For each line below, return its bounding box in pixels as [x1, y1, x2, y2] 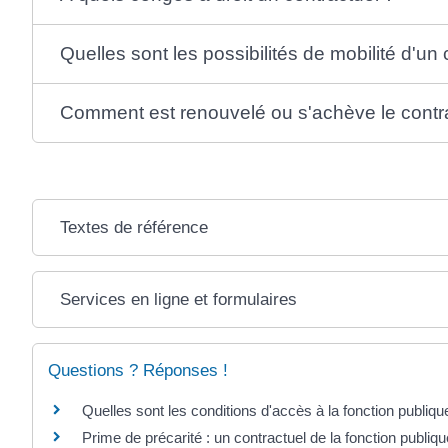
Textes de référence [60, 218, 209, 238]
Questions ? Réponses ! [48, 361, 228, 381]
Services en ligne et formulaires [60, 290, 298, 310]
